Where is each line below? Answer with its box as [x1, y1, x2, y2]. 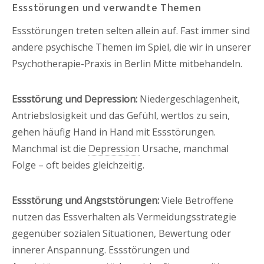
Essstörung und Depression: [12, 92, 137, 105]
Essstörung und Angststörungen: [12, 193, 159, 207]
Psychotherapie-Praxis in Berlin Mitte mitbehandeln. [12, 57, 242, 70]
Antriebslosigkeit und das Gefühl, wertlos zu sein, [12, 108, 230, 122]
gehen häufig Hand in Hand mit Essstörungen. [12, 125, 216, 138]
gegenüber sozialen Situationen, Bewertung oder [12, 226, 231, 240]
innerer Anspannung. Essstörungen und [12, 243, 190, 256]
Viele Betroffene [159, 193, 233, 207]
